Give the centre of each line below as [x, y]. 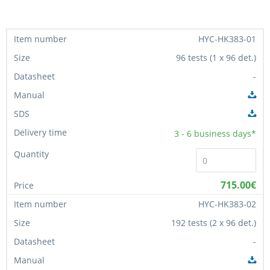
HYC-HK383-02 [227, 204]
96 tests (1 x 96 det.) [216, 57]
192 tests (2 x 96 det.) [214, 222]
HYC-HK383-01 [227, 39]
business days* [225, 133]
